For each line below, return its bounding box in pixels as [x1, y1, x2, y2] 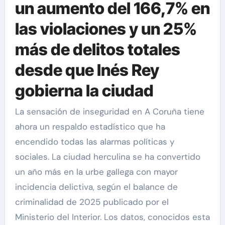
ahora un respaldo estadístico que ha [15, 121, 165, 133]
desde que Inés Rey [15, 60, 159, 80]
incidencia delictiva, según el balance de [15, 181, 178, 193]
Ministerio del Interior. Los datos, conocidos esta [15, 211, 210, 223]
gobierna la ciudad [15, 80, 154, 100]
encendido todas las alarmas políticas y [15, 136, 174, 148]
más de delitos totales [15, 39, 180, 59]
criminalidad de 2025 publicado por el [15, 196, 169, 208]
